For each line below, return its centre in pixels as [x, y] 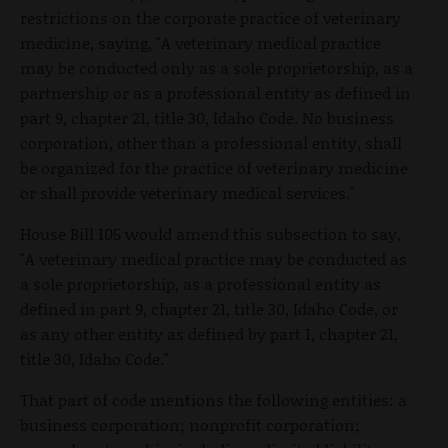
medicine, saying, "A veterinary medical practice [200, 43]
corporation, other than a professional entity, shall [211, 143]
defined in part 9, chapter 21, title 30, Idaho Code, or [209, 309]
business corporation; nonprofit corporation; [190, 425]
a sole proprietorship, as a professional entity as [200, 284]
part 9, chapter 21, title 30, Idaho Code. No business [207, 118]
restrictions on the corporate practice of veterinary [210, 18]
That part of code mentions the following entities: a [213, 400]
